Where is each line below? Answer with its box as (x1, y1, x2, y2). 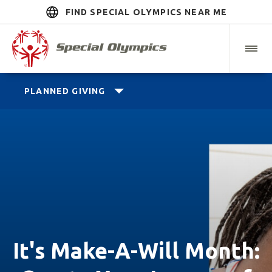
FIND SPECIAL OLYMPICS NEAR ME (65, 7, 228, 17)
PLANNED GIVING (24, 86, 106, 96)
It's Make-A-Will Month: (12, 238, 260, 263)
